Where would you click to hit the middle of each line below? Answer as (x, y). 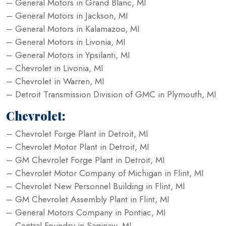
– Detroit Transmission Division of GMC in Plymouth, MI (111, 94)
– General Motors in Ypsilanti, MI (68, 55)
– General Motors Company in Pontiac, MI (86, 212)
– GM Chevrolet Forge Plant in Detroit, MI (86, 160)
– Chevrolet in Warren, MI (55, 81)
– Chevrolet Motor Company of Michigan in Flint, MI (105, 173)
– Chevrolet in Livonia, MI (55, 68)
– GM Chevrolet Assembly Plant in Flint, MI (88, 199)
